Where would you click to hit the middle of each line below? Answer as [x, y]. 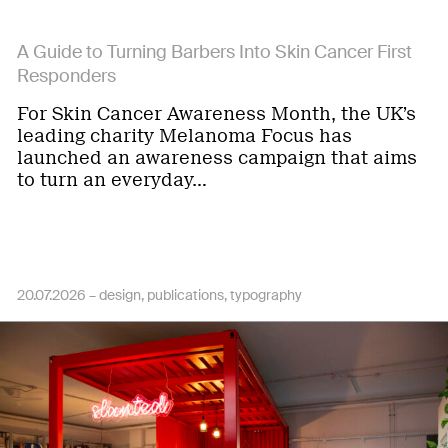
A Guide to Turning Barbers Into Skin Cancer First [214, 52]
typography [266, 295]
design [120, 295]
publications [185, 295]
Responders [66, 76]
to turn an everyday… [112, 180]
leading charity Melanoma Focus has [184, 136]
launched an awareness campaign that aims [217, 158]
